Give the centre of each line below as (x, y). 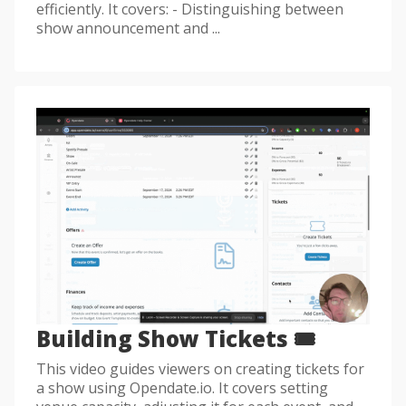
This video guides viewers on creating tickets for (200, 369)
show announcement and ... (128, 28)
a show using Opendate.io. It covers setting (182, 388)
